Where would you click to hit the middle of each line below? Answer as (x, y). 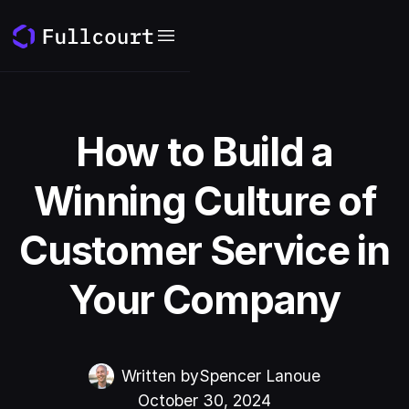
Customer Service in (204, 250)
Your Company (204, 299)
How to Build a (204, 151)
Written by (160, 376)
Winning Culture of (204, 200)
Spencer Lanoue (260, 376)
